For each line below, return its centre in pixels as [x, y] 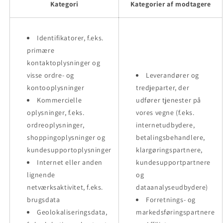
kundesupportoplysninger [69, 150]
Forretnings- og [171, 199]
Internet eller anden [70, 162]
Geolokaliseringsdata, [72, 212]
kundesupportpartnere [173, 162]
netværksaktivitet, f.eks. [65, 187]
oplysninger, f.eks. [56, 112]
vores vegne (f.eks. [165, 112]
